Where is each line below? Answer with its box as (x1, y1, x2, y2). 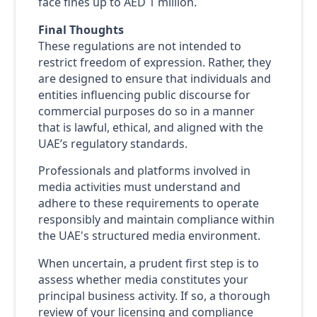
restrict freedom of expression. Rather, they (38, 54, 271, 70)
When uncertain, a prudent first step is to (38, 255, 259, 272)
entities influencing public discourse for (38, 86, 250, 103)
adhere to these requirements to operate (38, 195, 259, 212)
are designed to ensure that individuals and (38, 70, 271, 86)
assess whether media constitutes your (38, 272, 248, 288)
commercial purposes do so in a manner (38, 103, 255, 119)
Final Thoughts (38, 21, 124, 38)
